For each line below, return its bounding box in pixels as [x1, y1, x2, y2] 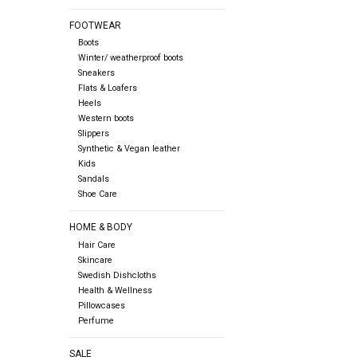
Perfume [77, 315, 114, 326]
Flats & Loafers [77, 83, 137, 94]
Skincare [77, 254, 112, 265]
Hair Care [77, 239, 116, 250]
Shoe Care [77, 189, 117, 200]
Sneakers [77, 68, 115, 79]
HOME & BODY [69, 222, 132, 233]
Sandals [77, 174, 109, 185]
